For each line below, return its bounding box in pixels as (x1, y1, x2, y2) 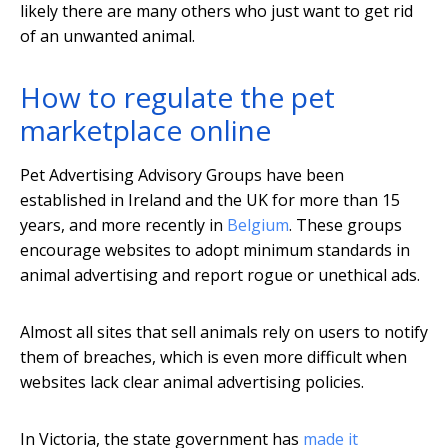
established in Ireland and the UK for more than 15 (20, 189, 400, 212)
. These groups (289, 214, 402, 237)
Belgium (227, 214, 289, 237)
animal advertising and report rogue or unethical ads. (20, 264, 420, 287)
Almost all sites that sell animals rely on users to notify (20, 321, 428, 344)
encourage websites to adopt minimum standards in (20, 239, 410, 262)
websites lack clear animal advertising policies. (20, 371, 364, 394)
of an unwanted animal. (20, 25, 195, 48)
